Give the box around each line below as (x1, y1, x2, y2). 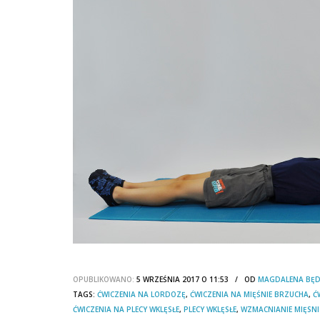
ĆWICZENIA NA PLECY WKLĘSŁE (73, 304, 179, 314)
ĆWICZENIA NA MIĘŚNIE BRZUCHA (190, 289, 309, 299)
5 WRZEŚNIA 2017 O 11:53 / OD (134, 274, 258, 284)
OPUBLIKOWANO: (73, 274, 134, 284)
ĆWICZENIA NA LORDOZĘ (97, 289, 186, 299)
